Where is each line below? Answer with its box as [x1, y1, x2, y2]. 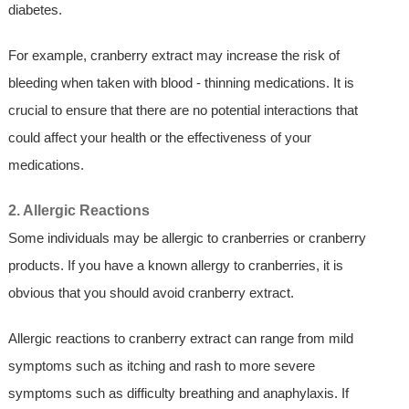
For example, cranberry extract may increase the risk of [7, 47, 340, 64]
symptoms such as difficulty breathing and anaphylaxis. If [7, 385, 349, 402]
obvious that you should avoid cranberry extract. [7, 285, 294, 301]
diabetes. [7, 2, 62, 18]
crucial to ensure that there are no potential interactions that [7, 102, 358, 119]
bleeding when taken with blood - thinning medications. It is [7, 75, 354, 91]
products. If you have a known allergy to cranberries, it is [7, 257, 343, 274]
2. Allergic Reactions [7, 203, 150, 219]
